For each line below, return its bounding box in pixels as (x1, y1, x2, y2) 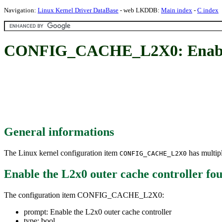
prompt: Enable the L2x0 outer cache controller (24, 207, 171, 216)
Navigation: (4, 6, 38, 14)
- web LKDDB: (118, 6, 161, 14)
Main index (161, 6, 192, 14)
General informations (4, 125, 114, 138)
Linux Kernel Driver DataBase (38, 6, 118, 14)
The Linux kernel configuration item (4, 148, 119, 157)
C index (197, 6, 219, 14)
